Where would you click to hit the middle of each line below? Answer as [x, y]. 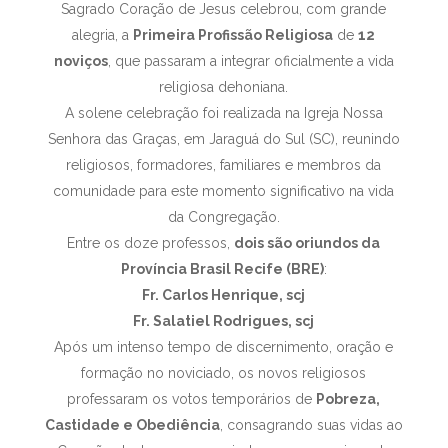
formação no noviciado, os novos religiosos [224, 373]
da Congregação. [223, 217]
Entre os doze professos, [151, 243]
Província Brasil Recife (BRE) [222, 269]
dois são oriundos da [307, 243]
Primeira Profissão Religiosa [233, 35]
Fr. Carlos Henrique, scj [224, 295]
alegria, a [103, 35]
